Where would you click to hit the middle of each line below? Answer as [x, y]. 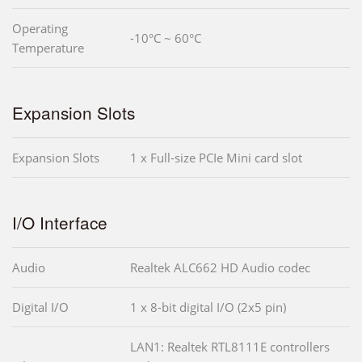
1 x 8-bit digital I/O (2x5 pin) [208, 307]
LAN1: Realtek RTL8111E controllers [230, 347]
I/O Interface [60, 223]
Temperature [48, 48]
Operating [40, 29]
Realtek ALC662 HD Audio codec [220, 268]
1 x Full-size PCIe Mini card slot [216, 158]
